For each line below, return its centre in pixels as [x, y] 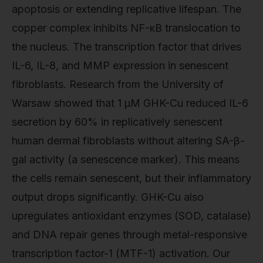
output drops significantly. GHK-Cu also [108, 197]
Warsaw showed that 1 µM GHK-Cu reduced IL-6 [130, 103]
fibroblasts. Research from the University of [118, 84]
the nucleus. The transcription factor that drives [127, 46]
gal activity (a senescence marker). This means [126, 159]
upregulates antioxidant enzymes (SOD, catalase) [131, 215]
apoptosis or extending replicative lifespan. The [127, 9]
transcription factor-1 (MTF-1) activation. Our [121, 253]
